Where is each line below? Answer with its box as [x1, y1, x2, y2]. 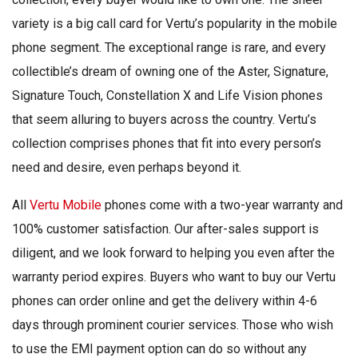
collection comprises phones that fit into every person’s [12, 136, 321, 152]
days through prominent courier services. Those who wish [12, 317, 333, 333]
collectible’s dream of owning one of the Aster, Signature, [12, 64, 328, 80]
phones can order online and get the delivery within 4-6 [12, 293, 317, 309]
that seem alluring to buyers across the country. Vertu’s [12, 112, 316, 128]
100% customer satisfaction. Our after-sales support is [12, 221, 319, 237]
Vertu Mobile [30, 197, 101, 213]
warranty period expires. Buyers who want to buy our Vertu [12, 269, 336, 285]
